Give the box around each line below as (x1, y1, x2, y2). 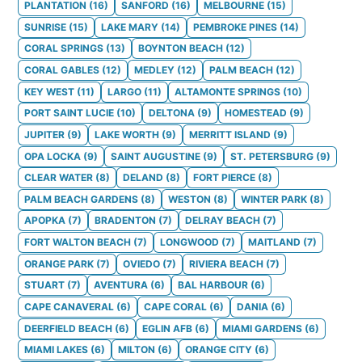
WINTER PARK (241, 192, 307, 205)
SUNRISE (24, 20, 66, 33)
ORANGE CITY (185, 343, 252, 356)
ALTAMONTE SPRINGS (175, 85, 280, 98)
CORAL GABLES (24, 63, 99, 76)
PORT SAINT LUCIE (24, 107, 114, 120)
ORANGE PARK (24, 257, 94, 270)
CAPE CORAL (144, 301, 207, 314)
